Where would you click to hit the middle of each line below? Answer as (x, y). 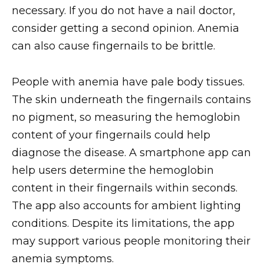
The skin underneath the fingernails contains (131, 99)
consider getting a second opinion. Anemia (126, 29)
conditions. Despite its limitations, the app (123, 223)
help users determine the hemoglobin (113, 170)
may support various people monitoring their (131, 241)
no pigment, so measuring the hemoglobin (126, 117)
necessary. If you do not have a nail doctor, (123, 11)
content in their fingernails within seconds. (125, 188)
